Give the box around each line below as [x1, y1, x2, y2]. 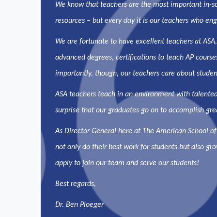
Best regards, [55, 180, 96, 188]
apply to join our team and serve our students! [55, 159, 201, 167]
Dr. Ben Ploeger [55, 201, 104, 209]
